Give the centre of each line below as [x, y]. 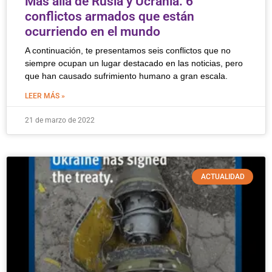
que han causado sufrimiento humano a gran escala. [126, 76]
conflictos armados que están [110, 16]
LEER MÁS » [45, 96]
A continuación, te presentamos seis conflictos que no [128, 50]
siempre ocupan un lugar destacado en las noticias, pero [134, 63]
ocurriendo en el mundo [93, 32]
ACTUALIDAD [223, 177]
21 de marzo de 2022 [60, 120]
